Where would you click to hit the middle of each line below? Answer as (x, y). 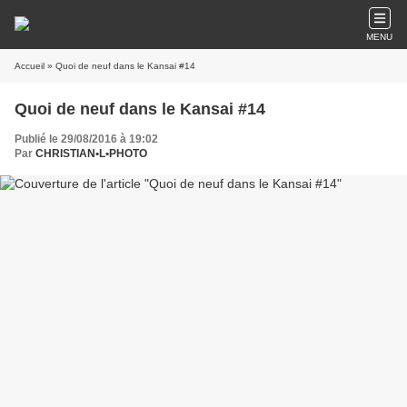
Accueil (30, 66)
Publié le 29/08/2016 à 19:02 (86, 139)
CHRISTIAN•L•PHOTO (91, 154)
